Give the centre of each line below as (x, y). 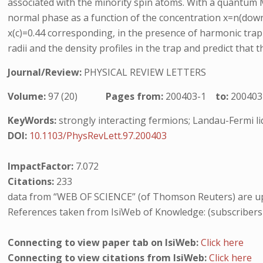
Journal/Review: (46, 72)
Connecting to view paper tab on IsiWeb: (104, 242)
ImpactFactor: (42, 166)
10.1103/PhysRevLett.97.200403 (98, 136)
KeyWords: (32, 120)
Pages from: (136, 96)
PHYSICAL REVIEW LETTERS (145, 72)
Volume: (28, 96)
